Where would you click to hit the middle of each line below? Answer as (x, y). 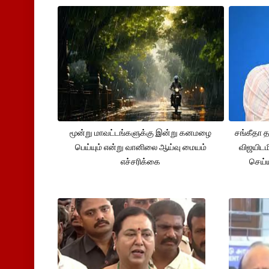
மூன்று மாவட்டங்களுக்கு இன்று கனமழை (141, 132)
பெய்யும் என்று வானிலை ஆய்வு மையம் (141, 147)
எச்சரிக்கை (141, 161)
